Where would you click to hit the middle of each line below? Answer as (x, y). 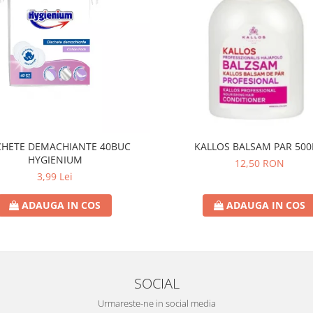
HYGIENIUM (55, 160)
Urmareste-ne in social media (156, 304)
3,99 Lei (55, 177)
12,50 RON (260, 163)
